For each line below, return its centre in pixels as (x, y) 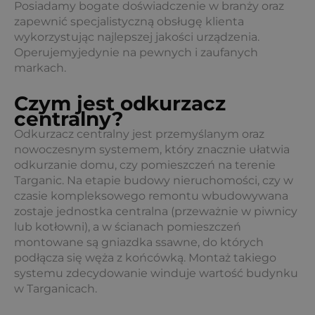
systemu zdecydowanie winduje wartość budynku (156, 273)
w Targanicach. (56, 289)
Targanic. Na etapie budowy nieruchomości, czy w (154, 180)
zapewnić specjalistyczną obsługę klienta (129, 21)
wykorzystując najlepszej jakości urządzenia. (137, 37)
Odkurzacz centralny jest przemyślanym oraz (139, 134)
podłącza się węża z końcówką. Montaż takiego (145, 258)
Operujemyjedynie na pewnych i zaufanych (136, 52)
